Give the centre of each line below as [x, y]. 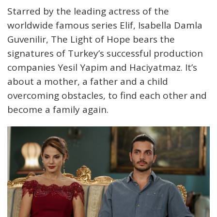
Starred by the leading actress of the [88, 11]
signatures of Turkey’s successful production [105, 53]
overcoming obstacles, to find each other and [107, 95]
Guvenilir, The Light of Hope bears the [91, 39]
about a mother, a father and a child [88, 81]
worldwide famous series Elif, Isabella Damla [105, 25]
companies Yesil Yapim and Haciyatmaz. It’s [102, 67]
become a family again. [58, 109]
